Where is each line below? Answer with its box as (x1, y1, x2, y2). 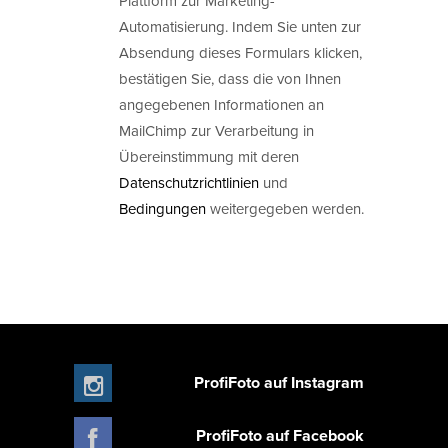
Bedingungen (119, 197, 206, 219)
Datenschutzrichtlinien (119, 171, 259, 193)
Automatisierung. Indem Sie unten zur (119, 15, 361, 37)
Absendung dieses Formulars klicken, (119, 41, 362, 63)
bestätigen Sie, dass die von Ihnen (119, 67, 341, 89)
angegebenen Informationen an (119, 93, 324, 115)
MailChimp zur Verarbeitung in (119, 119, 314, 141)
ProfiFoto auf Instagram (194, 371, 364, 395)
